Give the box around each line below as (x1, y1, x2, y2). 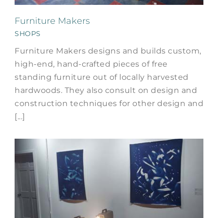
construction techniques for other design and (15, 98, 203, 108)
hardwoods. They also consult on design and (15, 85, 197, 95)
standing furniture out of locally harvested (15, 72, 189, 82)
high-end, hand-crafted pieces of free (15, 59, 168, 69)
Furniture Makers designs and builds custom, (15, 46, 201, 55)
